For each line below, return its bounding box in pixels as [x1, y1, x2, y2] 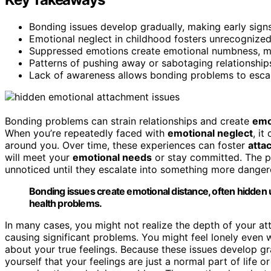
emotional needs [73, 151, 152, 163]
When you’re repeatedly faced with [5, 126, 168, 139]
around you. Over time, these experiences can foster [5, 139, 248, 151]
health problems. [29, 197, 102, 209]
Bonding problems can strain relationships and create [5, 114, 252, 127]
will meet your [5, 151, 73, 163]
